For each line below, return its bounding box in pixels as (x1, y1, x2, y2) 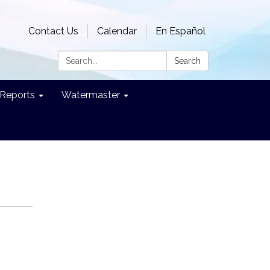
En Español (155, 25, 206, 37)
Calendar (97, 25, 137, 37)
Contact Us (28, 25, 78, 37)
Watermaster (61, 89, 120, 101)
